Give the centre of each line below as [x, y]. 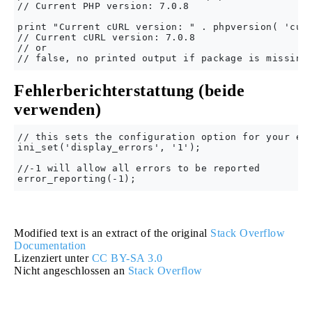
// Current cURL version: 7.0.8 [106, 37]
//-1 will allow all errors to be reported [139, 168]
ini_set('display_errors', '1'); [109, 147]
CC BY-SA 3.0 [127, 258]
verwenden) [57, 109]
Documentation [50, 245]
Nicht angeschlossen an [71, 271]
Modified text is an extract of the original [112, 233]
